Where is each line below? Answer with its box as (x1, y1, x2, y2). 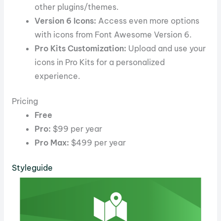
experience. (35, 71, 81, 81)
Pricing (11, 96, 38, 107)
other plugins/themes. (35, 1, 119, 12)
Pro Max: (35, 138, 70, 148)
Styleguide (11, 163, 53, 173)
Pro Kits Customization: (35, 43, 127, 53)
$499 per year (69, 138, 126, 148)
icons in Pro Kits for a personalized (35, 57, 165, 67)
